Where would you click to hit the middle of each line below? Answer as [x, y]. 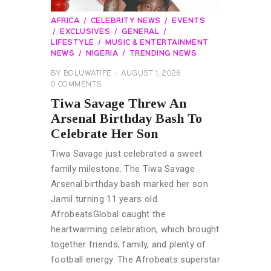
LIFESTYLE [73, 43]
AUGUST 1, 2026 [151, 73]
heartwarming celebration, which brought [135, 230]
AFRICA [65, 21]
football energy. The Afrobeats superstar [136, 260]
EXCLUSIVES [85, 32]
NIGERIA [102, 54]
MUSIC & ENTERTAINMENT [157, 43]
